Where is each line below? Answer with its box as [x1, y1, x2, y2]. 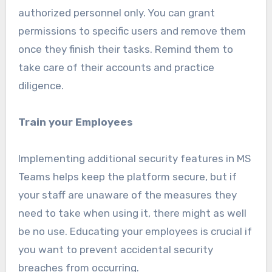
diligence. [18, 80, 64, 92]
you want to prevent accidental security [18, 243, 213, 256]
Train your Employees [18, 116, 133, 129]
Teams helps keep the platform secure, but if [18, 171, 237, 183]
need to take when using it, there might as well [18, 207, 246, 220]
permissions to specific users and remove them [18, 25, 246, 38]
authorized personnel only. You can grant [18, 7, 215, 19]
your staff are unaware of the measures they [18, 189, 237, 202]
